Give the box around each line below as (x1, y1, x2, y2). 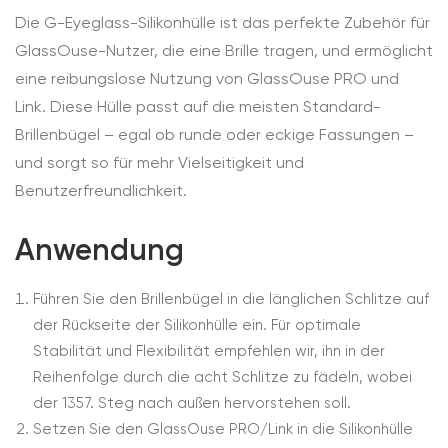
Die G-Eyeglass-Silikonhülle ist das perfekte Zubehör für (15, 13, 430, 32)
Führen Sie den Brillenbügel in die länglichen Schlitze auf (33, 290, 429, 308)
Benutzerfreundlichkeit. (15, 181, 187, 200)
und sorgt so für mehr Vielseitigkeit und (15, 153, 304, 172)
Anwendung (15, 232, 184, 268)
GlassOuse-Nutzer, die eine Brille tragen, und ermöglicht (15, 41, 433, 60)
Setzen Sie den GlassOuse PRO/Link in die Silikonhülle (33, 420, 413, 438)
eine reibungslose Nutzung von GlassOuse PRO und (15, 69, 399, 88)
